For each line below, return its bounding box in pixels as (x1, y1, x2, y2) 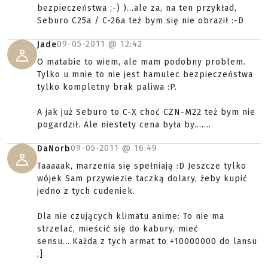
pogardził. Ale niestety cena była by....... (37, 120, 211, 130)
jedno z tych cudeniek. (37, 186, 135, 197)
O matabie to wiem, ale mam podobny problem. (37, 57, 246, 68)
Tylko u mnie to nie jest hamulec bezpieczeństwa (37, 69, 253, 80)
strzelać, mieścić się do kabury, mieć (37, 224, 199, 234)
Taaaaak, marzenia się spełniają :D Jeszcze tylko (37, 161, 246, 172)
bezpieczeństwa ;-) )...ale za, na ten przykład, (37, 3, 237, 14)
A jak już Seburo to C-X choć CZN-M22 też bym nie (37, 107, 255, 118)
